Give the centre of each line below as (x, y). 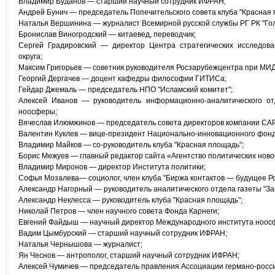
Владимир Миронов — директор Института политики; (112, 167)
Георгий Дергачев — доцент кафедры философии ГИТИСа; (122, 79)
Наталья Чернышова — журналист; (80, 244)
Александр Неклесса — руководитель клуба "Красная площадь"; (130, 200)
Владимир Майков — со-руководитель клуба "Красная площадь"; (131, 145)
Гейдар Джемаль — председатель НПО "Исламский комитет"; (126, 90)
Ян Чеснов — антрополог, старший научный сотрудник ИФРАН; (129, 255)
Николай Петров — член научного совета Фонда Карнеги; (119, 211)
